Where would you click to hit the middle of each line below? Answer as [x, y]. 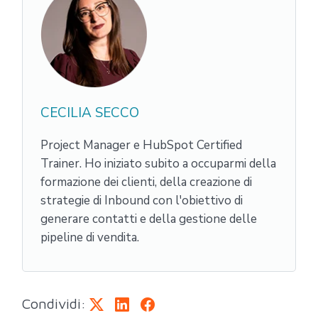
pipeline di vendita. [90, 237]
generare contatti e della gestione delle [149, 219]
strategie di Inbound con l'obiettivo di [142, 200]
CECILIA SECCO [90, 113]
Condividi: [54, 303]
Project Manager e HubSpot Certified [141, 145]
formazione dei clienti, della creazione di [146, 182]
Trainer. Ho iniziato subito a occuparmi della [158, 163]
